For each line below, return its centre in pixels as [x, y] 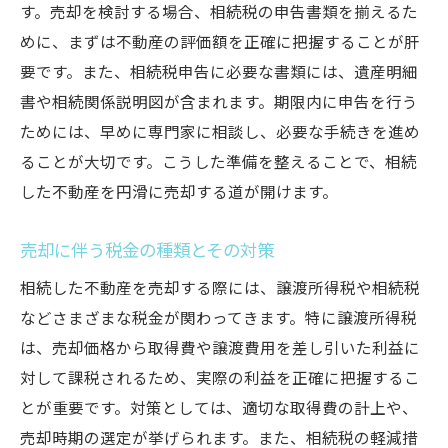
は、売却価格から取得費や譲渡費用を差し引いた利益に [220, 349]
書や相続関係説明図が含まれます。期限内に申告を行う [219, 103]
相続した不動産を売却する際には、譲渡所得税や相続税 [220, 289]
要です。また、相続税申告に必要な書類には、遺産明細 [219, 73]
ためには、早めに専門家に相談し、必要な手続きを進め [220, 133]
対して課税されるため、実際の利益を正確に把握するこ [220, 379]
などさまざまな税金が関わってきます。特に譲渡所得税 [218, 319]
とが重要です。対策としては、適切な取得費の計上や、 [219, 409]
